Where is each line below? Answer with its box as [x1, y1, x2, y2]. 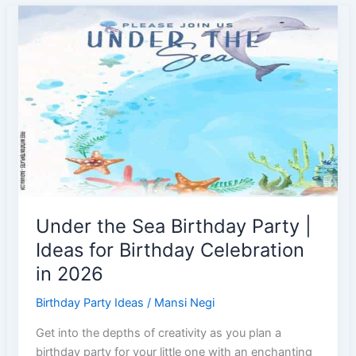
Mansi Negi [154, 296, 215, 311]
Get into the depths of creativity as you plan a [36, 325, 282, 340]
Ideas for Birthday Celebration [36, 238, 305, 261]
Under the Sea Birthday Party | [36, 214, 312, 238]
